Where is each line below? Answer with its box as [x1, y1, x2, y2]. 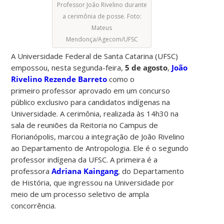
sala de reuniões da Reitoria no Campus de [11, 119, 158, 130]
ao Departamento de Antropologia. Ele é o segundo [11, 142, 189, 153]
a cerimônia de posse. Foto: [62, 11, 141, 20]
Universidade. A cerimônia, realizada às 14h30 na [11, 108, 179, 118]
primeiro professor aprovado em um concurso [11, 85, 170, 95]
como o [107, 73, 135, 84]
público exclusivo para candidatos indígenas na [11, 96, 170, 107]
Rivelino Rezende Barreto [11, 73, 107, 84]
